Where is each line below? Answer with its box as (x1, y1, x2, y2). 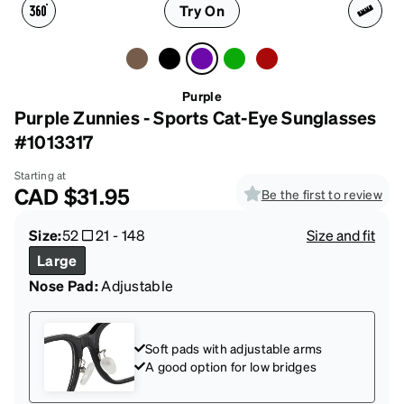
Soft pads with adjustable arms (145, 339, 323, 356)
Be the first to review (261, 185, 382, 202)
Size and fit (307, 225, 375, 244)
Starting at (14, 168, 67, 182)
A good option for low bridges (145, 357, 317, 374)
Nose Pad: (29, 275, 98, 295)
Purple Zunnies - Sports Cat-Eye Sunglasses (14, 105, 377, 129)
